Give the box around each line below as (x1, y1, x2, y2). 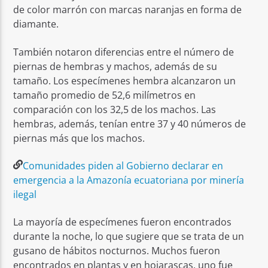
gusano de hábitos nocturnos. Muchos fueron (13, 244, 221, 258)
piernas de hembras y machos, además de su (13, 59, 218, 73)
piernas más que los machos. (13, 131, 145, 145)
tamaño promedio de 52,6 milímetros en (13, 88, 196, 102)
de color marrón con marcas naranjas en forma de (13, 3, 242, 17)
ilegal (13, 187, 37, 201)
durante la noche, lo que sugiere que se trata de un (13, 230, 245, 243)
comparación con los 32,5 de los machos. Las (13, 102, 217, 116)
